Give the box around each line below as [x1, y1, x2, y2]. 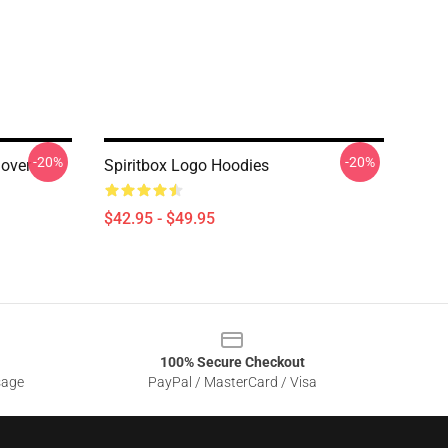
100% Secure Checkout [159, 354, 305, 370]
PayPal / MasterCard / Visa [147, 374, 317, 390]
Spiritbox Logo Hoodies [104, 156, 269, 175]
